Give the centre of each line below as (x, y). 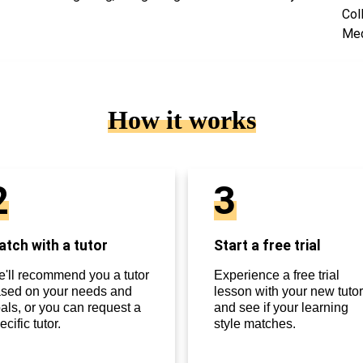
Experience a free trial (277, 275)
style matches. (255, 324)
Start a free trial (267, 246)
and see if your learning (281, 308)
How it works (181, 120)
